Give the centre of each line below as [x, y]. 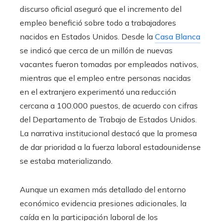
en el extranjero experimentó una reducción [98, 92]
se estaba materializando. [66, 161]
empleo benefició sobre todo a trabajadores [98, 23]
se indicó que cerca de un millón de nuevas [96, 50]
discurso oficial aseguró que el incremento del [101, 9]
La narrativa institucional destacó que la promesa [108, 133]
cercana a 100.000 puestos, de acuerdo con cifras [109, 106]
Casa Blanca [178, 37]
